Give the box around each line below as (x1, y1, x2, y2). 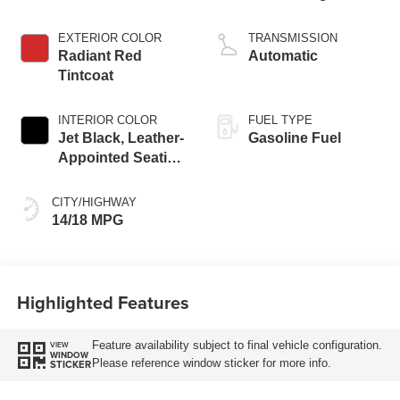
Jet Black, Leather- (57, 130, 184, 146)
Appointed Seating (57, 150, 185, 166)
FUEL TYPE (248, 113, 312, 128)
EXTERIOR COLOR (57, 31, 162, 46)
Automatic (248, 48, 318, 64)
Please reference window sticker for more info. (91, 356, 331, 371)
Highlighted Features (16, 288, 189, 315)
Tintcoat (57, 68, 113, 84)
